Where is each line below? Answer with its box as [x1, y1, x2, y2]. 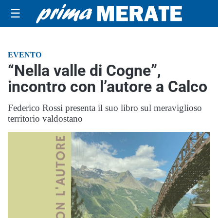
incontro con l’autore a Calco [8, 77, 207, 96]
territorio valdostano [8, 113, 83, 124]
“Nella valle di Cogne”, [8, 61, 161, 80]
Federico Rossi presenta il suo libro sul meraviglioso [8, 103, 202, 113]
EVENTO [8, 51, 41, 59]
